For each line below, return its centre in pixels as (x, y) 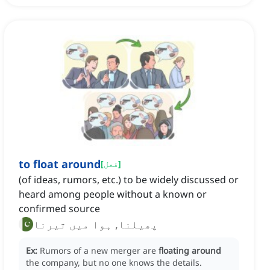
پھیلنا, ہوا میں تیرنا (96, 224)
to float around (60, 164)
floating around (190, 251)
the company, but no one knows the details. (114, 263)
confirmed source (59, 209)
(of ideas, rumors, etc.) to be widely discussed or (129, 180)
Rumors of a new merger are (99, 251)
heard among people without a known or (113, 194)
